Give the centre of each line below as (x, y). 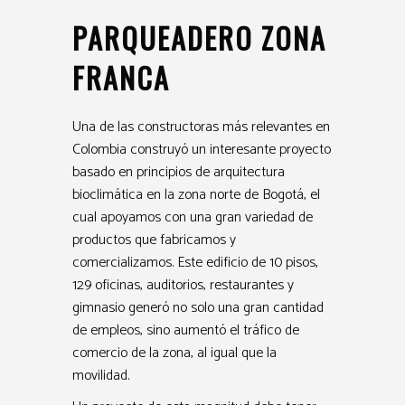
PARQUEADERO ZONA (199, 37)
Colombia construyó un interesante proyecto (202, 149)
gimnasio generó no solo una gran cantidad (198, 307)
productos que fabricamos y (154, 240)
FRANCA (121, 77)
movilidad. (101, 375)
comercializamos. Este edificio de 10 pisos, (195, 262)
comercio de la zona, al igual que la (174, 353)
